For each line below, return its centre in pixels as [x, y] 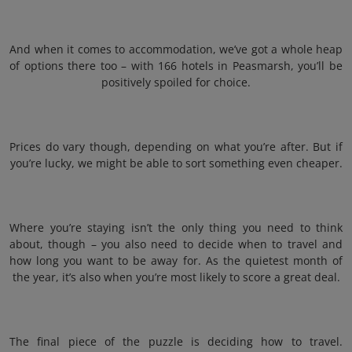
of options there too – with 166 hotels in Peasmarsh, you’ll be [176, 66]
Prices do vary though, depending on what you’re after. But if [176, 147]
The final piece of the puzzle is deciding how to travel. [176, 341]
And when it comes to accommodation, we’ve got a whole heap [176, 49]
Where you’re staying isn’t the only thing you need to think [176, 227]
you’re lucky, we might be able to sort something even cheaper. [176, 163]
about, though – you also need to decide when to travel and [176, 244]
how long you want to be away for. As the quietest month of [176, 260]
